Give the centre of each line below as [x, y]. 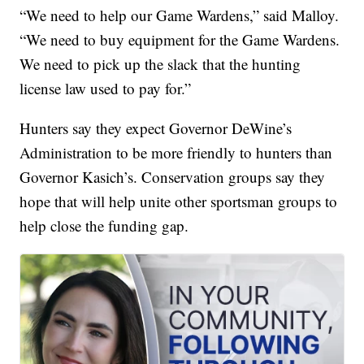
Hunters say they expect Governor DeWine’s [156, 128]
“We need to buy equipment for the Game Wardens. [180, 40]
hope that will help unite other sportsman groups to [179, 201]
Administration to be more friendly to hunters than [176, 153]
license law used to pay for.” [106, 89]
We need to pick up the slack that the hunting [160, 64]
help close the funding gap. [104, 226]
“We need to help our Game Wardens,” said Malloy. [180, 15]
